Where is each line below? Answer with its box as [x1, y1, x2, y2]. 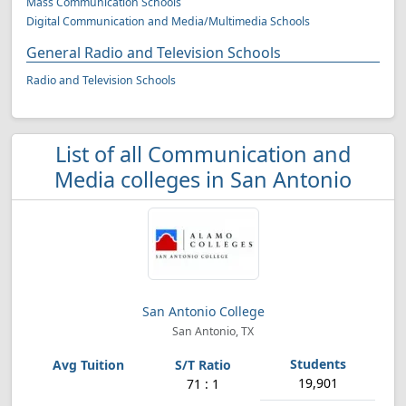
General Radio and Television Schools [26, 43, 281, 63]
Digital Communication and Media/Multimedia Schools [26, 14, 310, 29]
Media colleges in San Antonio [54, 165, 352, 194]
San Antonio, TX [169, 324, 255, 339]
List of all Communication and [55, 140, 351, 169]
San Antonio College [141, 303, 265, 320]
